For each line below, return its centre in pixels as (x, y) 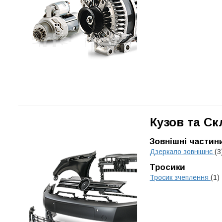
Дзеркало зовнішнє (182, 152)
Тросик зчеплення (180, 177)
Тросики (167, 167)
